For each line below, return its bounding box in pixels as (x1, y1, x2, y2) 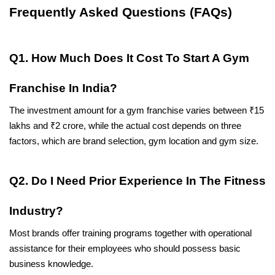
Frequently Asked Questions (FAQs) (9, 4, 232, 20)
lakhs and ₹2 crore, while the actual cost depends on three (9, 121, 241, 131)
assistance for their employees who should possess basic (9, 243, 241, 254)
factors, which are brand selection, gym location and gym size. (9, 136, 258, 147)
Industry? (9, 204, 63, 217)
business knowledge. (9, 258, 93, 269)
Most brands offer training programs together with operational (9, 228, 252, 238)
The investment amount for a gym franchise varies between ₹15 (9, 106, 264, 116)
